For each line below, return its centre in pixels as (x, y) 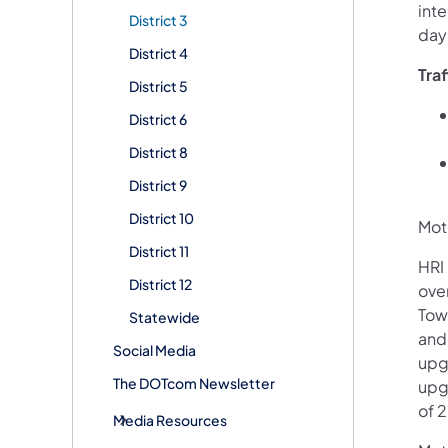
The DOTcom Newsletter (194, 382)
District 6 (158, 118)
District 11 (159, 250)
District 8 (158, 151)
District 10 (161, 217)
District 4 (158, 52)
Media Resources (170, 419)
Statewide (164, 316)
